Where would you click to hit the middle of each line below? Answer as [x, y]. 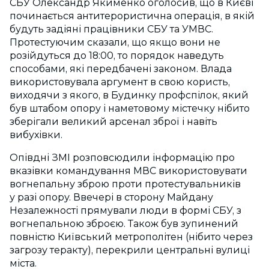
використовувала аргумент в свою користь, [120, 82]
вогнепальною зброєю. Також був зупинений [124, 224]
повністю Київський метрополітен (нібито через [131, 237]
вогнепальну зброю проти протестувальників [125, 184]
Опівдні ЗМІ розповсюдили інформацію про [122, 158]
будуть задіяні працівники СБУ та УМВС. [111, 29]
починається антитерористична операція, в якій [132, 16]
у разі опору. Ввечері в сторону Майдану [111, 198]
